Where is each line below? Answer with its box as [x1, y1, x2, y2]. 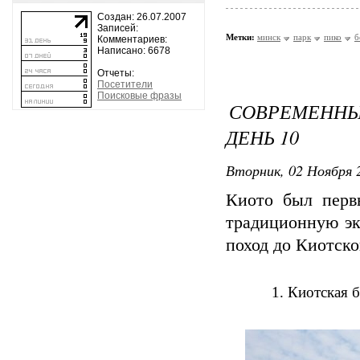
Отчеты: [97, 67, 134, 79]
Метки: [226, 32, 255, 42]
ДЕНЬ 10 [226, 124, 299, 149]
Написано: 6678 [97, 45, 170, 56]
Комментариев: [97, 34, 167, 45]
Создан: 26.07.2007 [97, 11, 186, 22]
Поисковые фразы [97, 90, 182, 101]
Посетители [97, 79, 153, 90]
